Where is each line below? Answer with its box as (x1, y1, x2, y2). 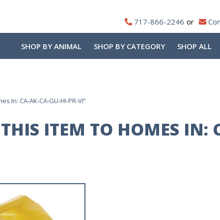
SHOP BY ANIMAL (21, 41, 82, 51)
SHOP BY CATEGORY (94, 41, 165, 51)
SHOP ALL (177, 41, 212, 51)
